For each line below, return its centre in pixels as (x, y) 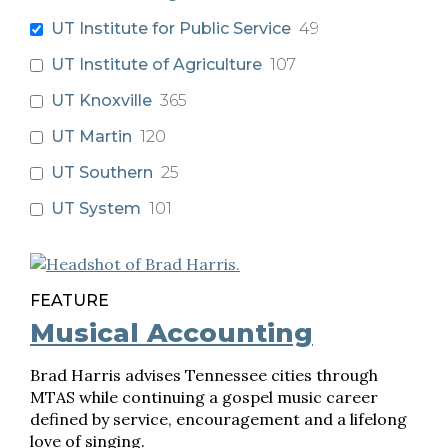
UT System (96, 208)
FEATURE (69, 300)
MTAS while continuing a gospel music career (204, 397)
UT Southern (102, 172)
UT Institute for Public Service (171, 28)
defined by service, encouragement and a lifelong (218, 419)
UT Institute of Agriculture (156, 64)
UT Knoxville (101, 100)
